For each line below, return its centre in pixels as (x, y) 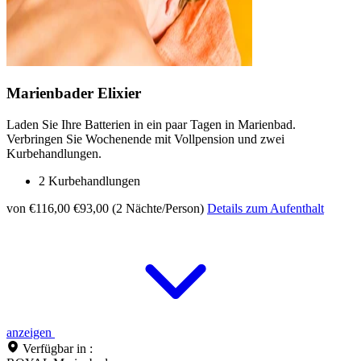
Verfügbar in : (58, 348)
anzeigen (31, 332)
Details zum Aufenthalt (266, 208)
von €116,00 (38, 208)
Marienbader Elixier (74, 93)
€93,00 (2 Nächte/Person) (139, 208)
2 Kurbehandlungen (89, 180)
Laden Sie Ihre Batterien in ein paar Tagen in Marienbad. (151, 124)
